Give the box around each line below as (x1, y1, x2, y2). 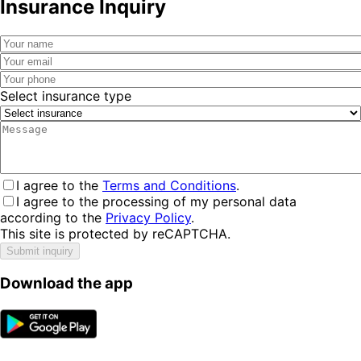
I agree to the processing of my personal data (16, 193, 297, 210)
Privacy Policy (106, 209, 191, 226)
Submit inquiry (6, 244, 73, 257)
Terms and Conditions (102, 176, 236, 193)
